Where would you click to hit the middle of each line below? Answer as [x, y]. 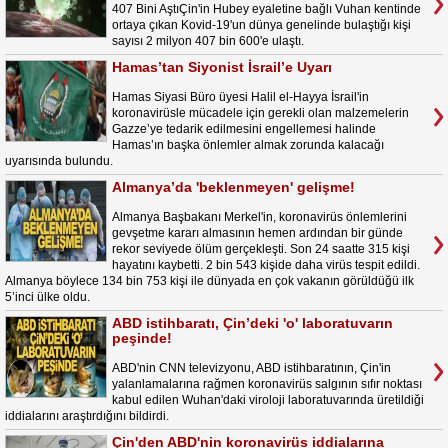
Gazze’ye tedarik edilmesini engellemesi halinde [244, 129]
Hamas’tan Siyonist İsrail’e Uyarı [222, 67]
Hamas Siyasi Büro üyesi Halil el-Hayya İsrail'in [240, 97]
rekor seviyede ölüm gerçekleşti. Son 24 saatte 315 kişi [261, 249]
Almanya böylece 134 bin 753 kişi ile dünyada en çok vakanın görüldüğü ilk [209, 281]
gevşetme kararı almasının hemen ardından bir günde [257, 233]
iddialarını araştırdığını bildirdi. [87, 416]
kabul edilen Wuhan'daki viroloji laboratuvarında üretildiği [268, 400]
